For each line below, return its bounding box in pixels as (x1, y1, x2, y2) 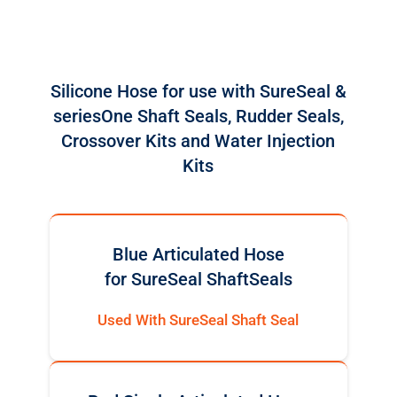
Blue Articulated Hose (112, 244, 284, 265)
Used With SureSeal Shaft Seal (97, 311, 300, 329)
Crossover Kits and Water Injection (61, 130, 336, 152)
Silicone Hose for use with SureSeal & (50, 81, 346, 102)
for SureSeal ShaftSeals (104, 269, 292, 290)
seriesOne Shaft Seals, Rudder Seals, (52, 105, 344, 127)
